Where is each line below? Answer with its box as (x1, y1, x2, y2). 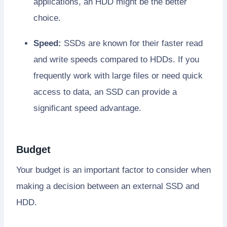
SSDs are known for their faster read (61, 38, 203, 48)
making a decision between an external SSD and (16, 181, 199, 191)
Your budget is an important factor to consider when (16, 165, 211, 175)
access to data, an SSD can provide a (33, 87, 177, 97)
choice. (33, 13, 61, 23)
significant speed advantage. (33, 103, 141, 113)
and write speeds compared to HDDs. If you (33, 54, 199, 64)
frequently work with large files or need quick (33, 70, 203, 81)
